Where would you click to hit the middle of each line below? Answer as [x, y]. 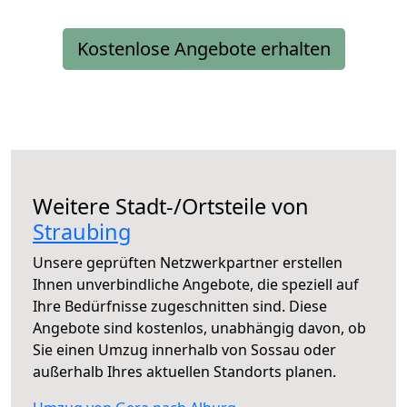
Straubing [82, 231]
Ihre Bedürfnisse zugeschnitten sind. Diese [180, 306]
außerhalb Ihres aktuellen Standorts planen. [184, 371]
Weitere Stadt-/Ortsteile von [171, 206]
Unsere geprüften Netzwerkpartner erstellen [188, 262]
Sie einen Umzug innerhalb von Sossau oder [184, 349]
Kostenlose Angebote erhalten [203, 48]
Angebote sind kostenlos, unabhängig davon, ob [199, 328]
